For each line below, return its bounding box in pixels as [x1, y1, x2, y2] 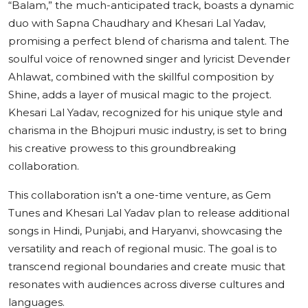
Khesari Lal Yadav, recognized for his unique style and [8, 105, 283, 119]
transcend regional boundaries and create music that [8, 259, 285, 273]
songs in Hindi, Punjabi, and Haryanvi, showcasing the [8, 223, 283, 237]
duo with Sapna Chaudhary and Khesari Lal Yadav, [8, 16, 265, 30]
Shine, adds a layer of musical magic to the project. [8, 87, 272, 101]
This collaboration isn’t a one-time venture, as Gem [8, 188, 271, 201]
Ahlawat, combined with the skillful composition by [8, 69, 274, 83]
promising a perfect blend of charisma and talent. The [8, 34, 289, 47]
